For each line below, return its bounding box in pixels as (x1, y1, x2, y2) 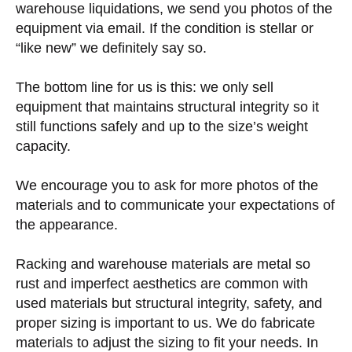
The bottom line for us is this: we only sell (16, 79, 273, 95)
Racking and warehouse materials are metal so (16, 256, 310, 272)
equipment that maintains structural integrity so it (16, 99, 319, 115)
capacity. (16, 138, 71, 154)
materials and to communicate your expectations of (16, 197, 335, 213)
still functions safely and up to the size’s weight (16, 119, 308, 134)
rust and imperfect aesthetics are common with (16, 276, 308, 291)
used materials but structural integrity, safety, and (16, 295, 322, 311)
